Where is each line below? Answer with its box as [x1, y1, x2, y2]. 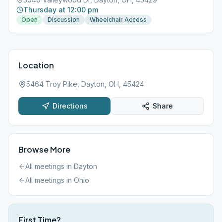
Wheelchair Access [90, 16, 147, 23]
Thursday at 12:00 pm [23, 5, 98, 14]
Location [18, 60, 54, 70]
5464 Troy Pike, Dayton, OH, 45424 [26, 80, 144, 88]
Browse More [18, 144, 70, 155]
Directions [52, 102, 88, 110]
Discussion [48, 16, 80, 23]
